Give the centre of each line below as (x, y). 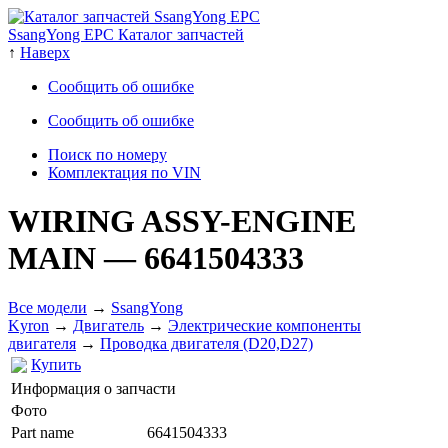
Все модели (47, 307)
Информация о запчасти (93, 388)
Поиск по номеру (107, 154)
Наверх (45, 52)
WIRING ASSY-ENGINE (182, 221)
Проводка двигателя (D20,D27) (206, 343)
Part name (42, 432)
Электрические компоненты (264, 325)
